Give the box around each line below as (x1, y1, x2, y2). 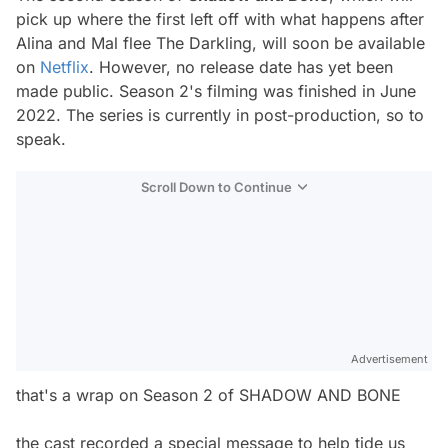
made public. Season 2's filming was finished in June (16, 81, 416, 101)
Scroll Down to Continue (141, 179, 292, 195)
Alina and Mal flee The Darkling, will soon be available (16, 33, 425, 53)
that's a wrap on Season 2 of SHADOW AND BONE (16, 385, 401, 405)
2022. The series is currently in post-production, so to (16, 105, 424, 125)
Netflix (40, 57, 89, 77)
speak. (16, 129, 66, 149)
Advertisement (351, 352, 428, 366)
